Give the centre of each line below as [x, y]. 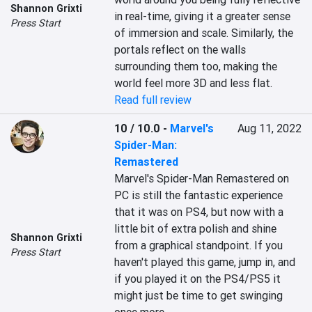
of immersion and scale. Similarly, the [204, 33]
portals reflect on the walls [180, 49]
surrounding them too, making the [196, 66]
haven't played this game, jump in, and [205, 262]
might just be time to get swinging [199, 295]
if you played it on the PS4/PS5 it [198, 279]
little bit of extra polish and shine [196, 228]
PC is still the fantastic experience [199, 195]
